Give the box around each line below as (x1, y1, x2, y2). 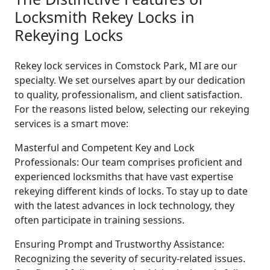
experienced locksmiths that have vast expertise (14, 169, 233, 183)
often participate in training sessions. (14, 213, 184, 227)
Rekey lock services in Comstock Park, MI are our (14, 58, 237, 72)
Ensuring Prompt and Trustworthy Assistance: (14, 237, 224, 251)
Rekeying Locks (14, 24, 123, 45)
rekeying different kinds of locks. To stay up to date (14, 184, 248, 198)
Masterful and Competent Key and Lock (14, 140, 195, 154)
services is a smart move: (14, 116, 128, 130)
